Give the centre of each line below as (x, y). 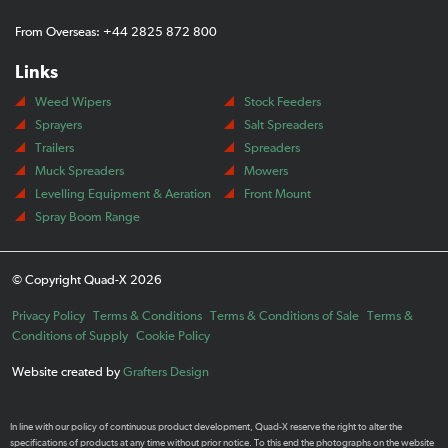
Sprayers (58, 125)
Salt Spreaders (283, 125)
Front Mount (277, 194)
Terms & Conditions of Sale (284, 316)
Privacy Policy (48, 316)
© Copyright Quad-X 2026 (87, 280)
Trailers (54, 148)
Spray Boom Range (87, 217)
